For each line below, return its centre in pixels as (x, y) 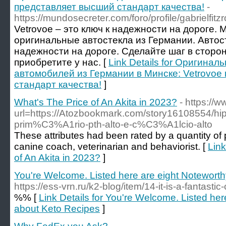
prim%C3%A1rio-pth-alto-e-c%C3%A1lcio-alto (113, 124)
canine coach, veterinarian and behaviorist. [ (111, 147)
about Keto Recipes (57, 209)
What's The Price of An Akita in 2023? (96, 102)
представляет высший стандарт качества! (109, 7)
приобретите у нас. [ (61, 62)
